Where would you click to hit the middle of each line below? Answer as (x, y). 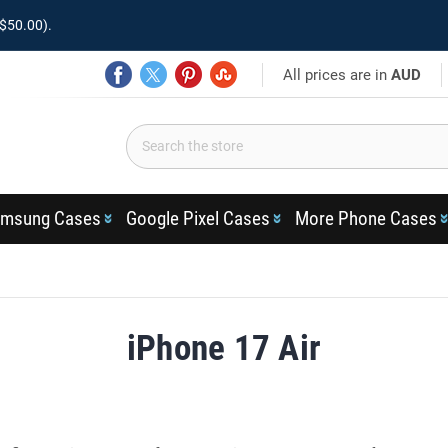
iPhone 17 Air (224, 348)
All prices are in (337, 74)
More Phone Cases (365, 218)
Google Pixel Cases (197, 218)
